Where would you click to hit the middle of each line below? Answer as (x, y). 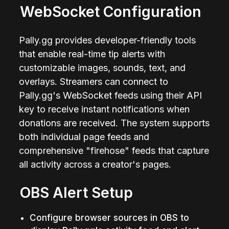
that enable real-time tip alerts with (92, 54)
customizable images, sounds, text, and (102, 67)
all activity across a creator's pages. (95, 164)
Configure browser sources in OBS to (109, 217)
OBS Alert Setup (77, 192)
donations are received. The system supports (114, 123)
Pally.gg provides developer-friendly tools (108, 40)
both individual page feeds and (84, 136)
